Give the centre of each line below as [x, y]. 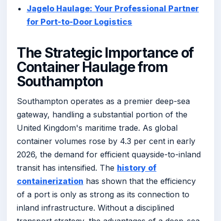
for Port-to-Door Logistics [79, 21]
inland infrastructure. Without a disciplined [95, 208]
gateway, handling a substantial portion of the [102, 115]
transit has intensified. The [67, 168]
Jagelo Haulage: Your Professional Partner [113, 8]
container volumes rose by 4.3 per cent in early [106, 141]
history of [137, 168]
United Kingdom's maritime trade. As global [97, 128]
